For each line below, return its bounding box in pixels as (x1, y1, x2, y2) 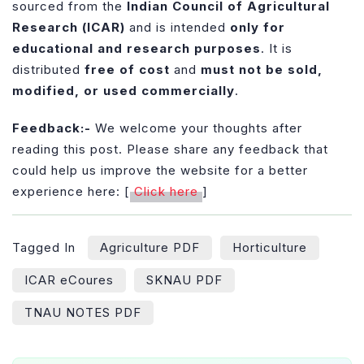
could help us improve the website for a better (12, 162, 308, 178)
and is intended (125, 19, 230, 35)
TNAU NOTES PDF (24, 304, 141, 320)
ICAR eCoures (24, 271, 114, 288)
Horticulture (232, 239, 307, 255)
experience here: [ (12, 183, 130, 199)
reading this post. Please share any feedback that (12, 141, 328, 157)
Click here (134, 183, 198, 199)
